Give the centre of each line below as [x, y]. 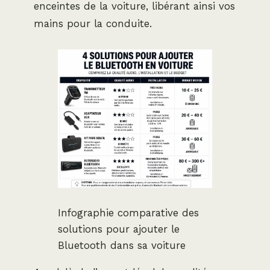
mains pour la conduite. [93, 23]
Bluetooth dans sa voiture [122, 246]
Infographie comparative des [128, 213]
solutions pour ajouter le [119, 229]
